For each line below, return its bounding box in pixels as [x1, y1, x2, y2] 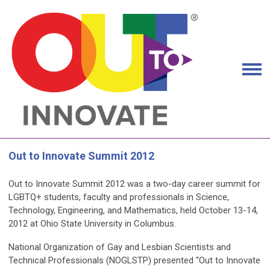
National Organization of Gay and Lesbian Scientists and [8, 242, 231, 253]
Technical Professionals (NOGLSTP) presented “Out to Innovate [8, 255, 260, 266]
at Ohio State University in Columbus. [28, 218, 176, 230]
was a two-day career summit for [125, 178, 260, 190]
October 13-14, [199, 205, 258, 216]
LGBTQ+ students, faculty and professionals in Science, [8, 192, 229, 203]
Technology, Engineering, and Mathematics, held [8, 205, 199, 216]
